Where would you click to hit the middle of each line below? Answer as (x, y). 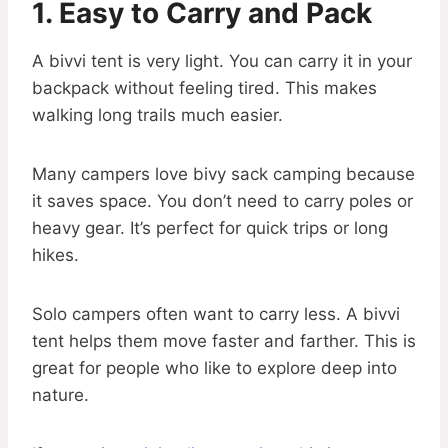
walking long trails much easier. (157, 115)
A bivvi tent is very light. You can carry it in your (222, 61)
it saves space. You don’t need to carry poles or (222, 201)
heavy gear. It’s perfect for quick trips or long (210, 228)
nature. (60, 395)
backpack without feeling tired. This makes (204, 88)
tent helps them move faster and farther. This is (224, 341)
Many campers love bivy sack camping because (223, 174)
